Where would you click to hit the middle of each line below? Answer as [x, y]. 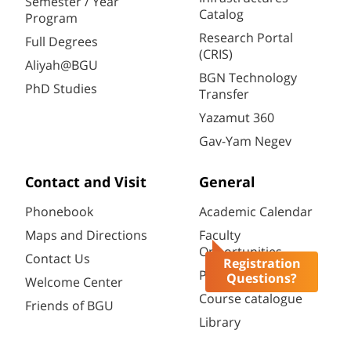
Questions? [262, 279]
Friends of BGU [69, 306]
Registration [262, 264]
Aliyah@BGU [62, 65]
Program [51, 18]
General [227, 183]
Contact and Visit [86, 183]
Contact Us [58, 259]
